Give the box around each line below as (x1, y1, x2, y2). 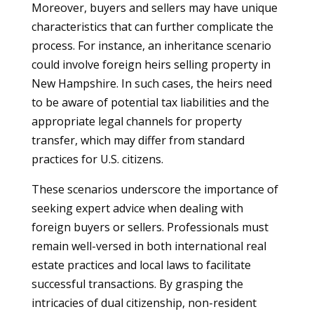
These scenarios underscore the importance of (31, 182, 278, 197)
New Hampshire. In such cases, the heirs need (31, 76, 272, 91)
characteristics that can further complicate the (31, 19, 273, 34)
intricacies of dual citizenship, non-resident (31, 295, 257, 310)
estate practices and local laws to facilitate (31, 257, 251, 273)
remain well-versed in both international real (31, 238, 266, 254)
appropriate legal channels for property (31, 114, 242, 129)
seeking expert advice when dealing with (31, 200, 243, 216)
